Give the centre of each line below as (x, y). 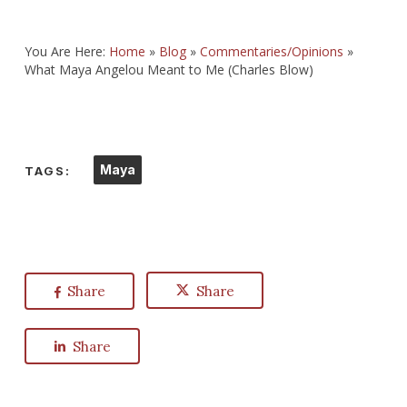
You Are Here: (66, 51)
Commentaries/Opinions (271, 51)
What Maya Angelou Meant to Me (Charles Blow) (169, 69)
